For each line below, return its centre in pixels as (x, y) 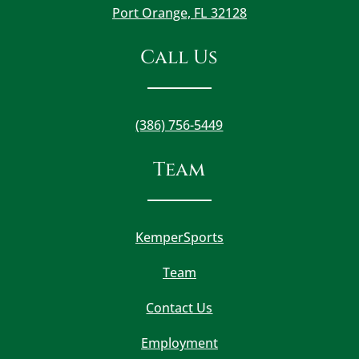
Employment (179, 343)
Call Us (179, 58)
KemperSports (179, 238)
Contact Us (179, 308)
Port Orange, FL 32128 (179, 13)
